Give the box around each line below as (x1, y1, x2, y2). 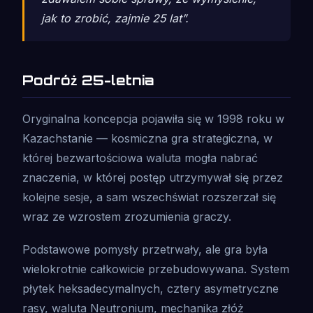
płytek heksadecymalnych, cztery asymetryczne (22, 282, 279, 296)
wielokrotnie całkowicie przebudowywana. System (22, 262, 289, 277)
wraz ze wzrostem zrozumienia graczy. (22, 209, 231, 224)
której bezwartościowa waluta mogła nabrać (22, 150, 258, 165)
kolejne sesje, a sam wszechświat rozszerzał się (22, 189, 276, 204)
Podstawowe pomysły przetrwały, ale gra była (22, 242, 268, 257)
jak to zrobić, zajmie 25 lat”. (41, 10, 189, 25)
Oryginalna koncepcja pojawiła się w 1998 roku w (22, 111, 284, 126)
